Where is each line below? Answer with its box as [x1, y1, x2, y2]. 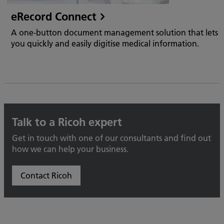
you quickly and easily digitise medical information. [11, 38, 199, 48]
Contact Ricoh [20, 170, 72, 180]
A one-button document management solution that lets [11, 27, 218, 37]
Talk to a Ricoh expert [12, 115, 122, 129]
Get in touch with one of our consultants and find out [12, 132, 211, 143]
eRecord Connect [11, 9, 96, 23]
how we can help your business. [12, 143, 128, 154]
